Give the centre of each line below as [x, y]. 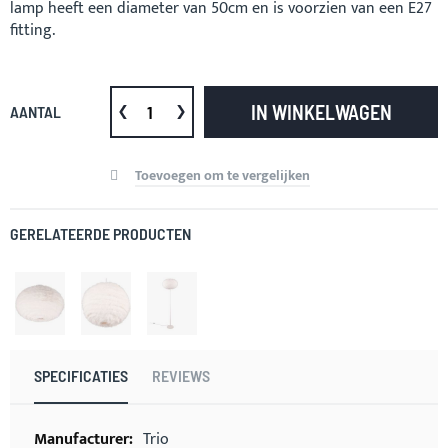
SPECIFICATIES [81, 375]
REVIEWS [181, 375]
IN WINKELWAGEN [321, 112]
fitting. [32, 30]
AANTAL [35, 111]
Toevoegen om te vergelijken [222, 175]
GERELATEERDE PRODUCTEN [100, 233]
